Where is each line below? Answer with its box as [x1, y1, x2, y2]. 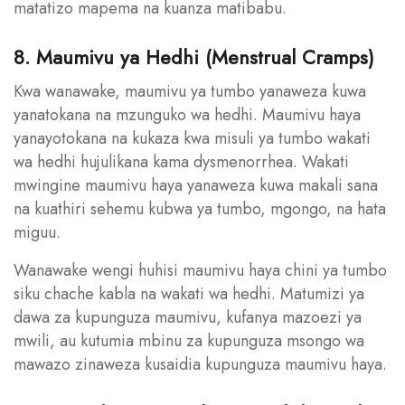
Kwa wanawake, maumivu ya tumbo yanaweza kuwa [14, 79, 366, 103]
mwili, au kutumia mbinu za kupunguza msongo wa [14, 328, 364, 353]
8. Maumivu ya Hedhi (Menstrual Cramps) [14, 42, 374, 71]
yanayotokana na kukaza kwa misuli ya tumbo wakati [14, 126, 371, 150]
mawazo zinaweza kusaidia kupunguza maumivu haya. [14, 352, 387, 376]
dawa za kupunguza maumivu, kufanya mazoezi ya [14, 305, 362, 329]
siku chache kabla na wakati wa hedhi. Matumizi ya [14, 281, 364, 306]
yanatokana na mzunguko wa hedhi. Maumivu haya [14, 102, 361, 127]
